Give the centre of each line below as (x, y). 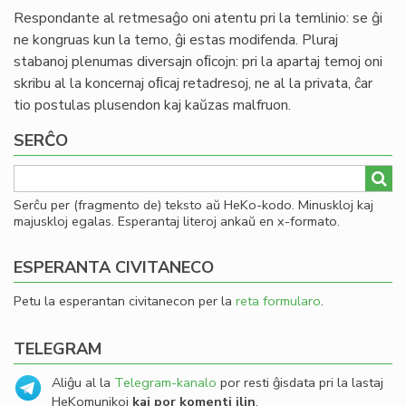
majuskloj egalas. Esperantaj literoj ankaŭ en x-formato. (177, 221)
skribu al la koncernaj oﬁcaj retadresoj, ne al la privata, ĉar (193, 83)
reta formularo (278, 301)
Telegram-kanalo (165, 382)
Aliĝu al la (83, 382)
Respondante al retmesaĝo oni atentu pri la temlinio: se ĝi (198, 18)
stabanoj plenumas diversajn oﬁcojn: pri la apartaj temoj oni (198, 62)
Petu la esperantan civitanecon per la (125, 301)
